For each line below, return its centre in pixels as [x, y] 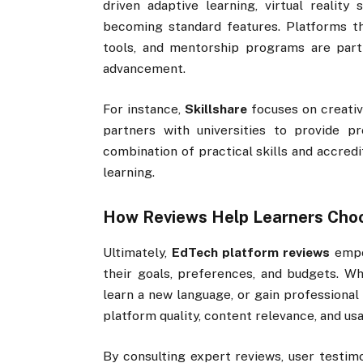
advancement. [145, 69]
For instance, [144, 109]
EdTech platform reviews [251, 252]
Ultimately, [137, 252]
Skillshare [216, 109]
